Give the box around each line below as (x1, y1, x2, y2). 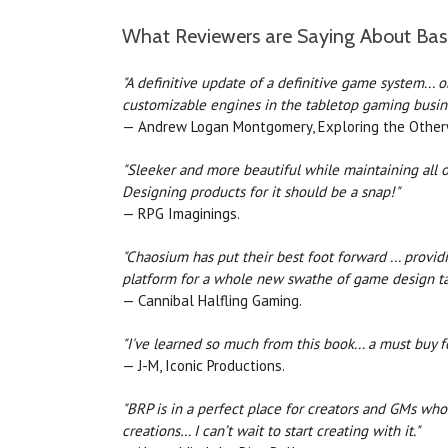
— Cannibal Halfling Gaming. (122, 291, 302, 311)
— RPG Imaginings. (122, 204, 240, 224)
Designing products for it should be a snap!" (122, 182, 400, 202)
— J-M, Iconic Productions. (122, 356, 285, 376)
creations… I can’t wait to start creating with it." (122, 421, 420, 441)
